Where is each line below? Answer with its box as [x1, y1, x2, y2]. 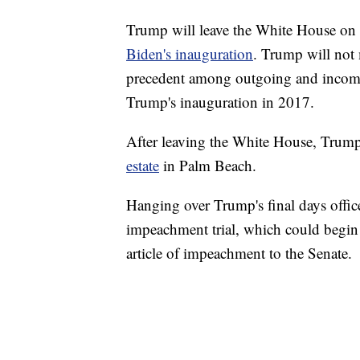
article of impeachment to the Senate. [126, 243, 352, 264]
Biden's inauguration [126, 43, 253, 64]
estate [126, 155, 159, 176]
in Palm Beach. [159, 155, 256, 176]
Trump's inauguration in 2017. [126, 92, 314, 112]
